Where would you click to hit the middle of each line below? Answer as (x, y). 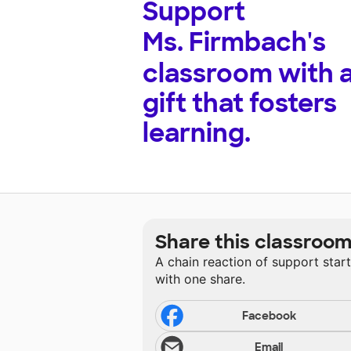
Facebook (269, 316)
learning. (197, 134)
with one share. (200, 279)
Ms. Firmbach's (234, 43)
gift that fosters (240, 104)
